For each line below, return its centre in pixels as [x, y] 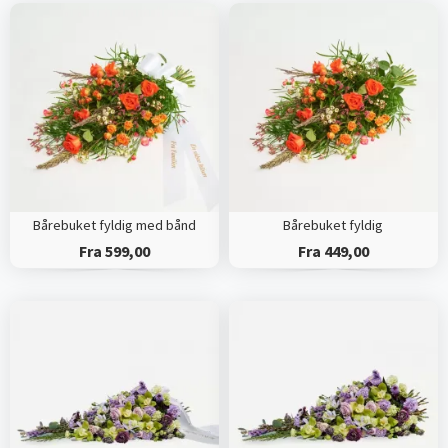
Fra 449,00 [333, 251]
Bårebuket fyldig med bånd [114, 225]
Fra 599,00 [114, 251]
